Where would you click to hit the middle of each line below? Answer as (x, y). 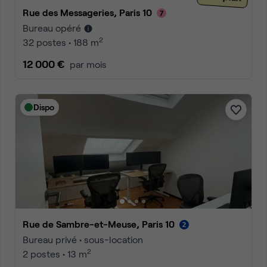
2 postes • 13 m (55, 254)
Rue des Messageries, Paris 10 (91, 12)
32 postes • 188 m (61, 42)
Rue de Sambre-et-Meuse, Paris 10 (102, 224)
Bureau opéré (52, 28)
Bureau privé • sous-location (83, 239)
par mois (88, 64)
